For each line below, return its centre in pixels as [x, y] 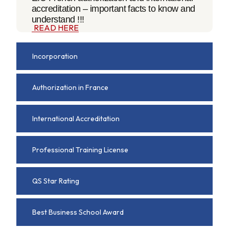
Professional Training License [80, 150]
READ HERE [56, 28]
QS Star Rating [56, 181]
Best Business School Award [78, 212]
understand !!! [58, 20]
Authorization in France [70, 88]
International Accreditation [76, 119]
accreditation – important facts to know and [113, 9]
